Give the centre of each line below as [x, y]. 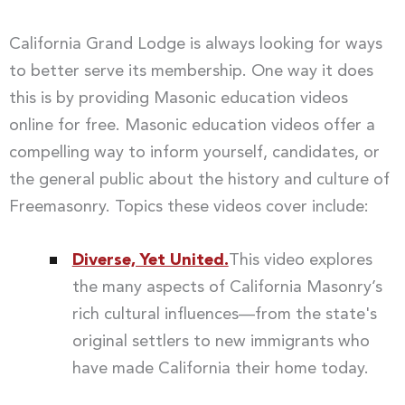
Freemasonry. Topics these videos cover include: [189, 207]
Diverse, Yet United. [150, 260]
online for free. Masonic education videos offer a [192, 125]
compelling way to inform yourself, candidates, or [194, 152]
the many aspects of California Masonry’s [227, 287]
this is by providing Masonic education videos [179, 98]
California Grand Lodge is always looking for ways [196, 44]
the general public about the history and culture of [199, 179]
